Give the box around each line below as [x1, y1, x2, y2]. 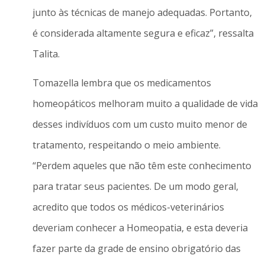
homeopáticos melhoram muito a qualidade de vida [32, 97, 258, 111]
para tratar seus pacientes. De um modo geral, [32, 180, 238, 193]
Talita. [32, 47, 60, 60]
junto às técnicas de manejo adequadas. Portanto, [32, 5, 252, 19]
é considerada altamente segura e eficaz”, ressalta [32, 26, 254, 40]
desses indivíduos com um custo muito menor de [32, 118, 247, 131]
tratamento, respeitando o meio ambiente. [32, 138, 221, 152]
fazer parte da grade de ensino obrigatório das [32, 242, 241, 256]
